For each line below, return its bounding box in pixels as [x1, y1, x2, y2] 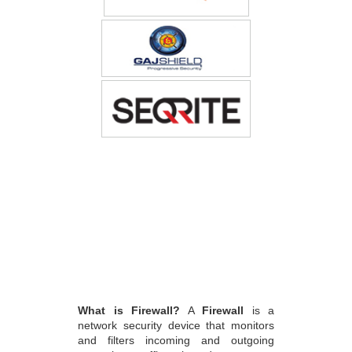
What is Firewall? [78, 303, 180, 317]
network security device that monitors [78, 318, 274, 332]
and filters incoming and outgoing [78, 333, 274, 346]
